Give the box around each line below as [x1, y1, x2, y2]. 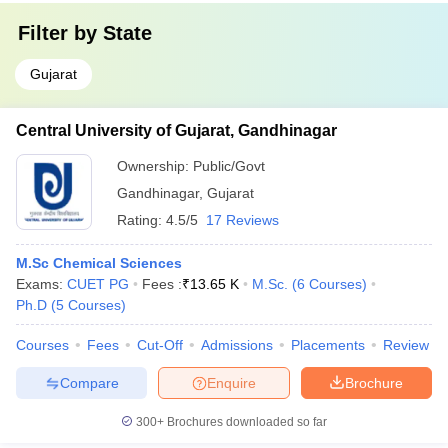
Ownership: [117, 158, 193, 174]
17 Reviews [206, 212, 279, 228]
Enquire [207, 374, 256, 391]
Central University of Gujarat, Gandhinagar [16, 122, 337, 139]
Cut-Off [137, 337, 183, 353]
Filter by [18, 22, 103, 44]
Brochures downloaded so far [164, 415, 327, 429]
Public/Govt [193, 158, 265, 174]
